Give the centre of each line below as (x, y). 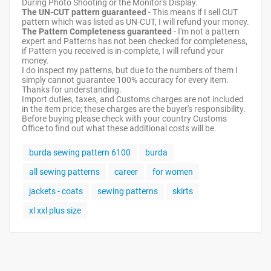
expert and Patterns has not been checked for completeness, (135, 41)
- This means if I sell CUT (192, 12)
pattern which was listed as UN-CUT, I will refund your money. (135, 22)
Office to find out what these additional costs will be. (119, 128)
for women (173, 172)
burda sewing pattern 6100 (80, 152)
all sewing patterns (64, 172)
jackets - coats (56, 191)
